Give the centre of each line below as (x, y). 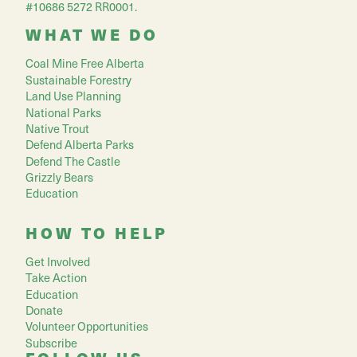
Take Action (56, 278)
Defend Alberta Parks (80, 145)
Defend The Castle (73, 161)
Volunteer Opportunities (87, 326)
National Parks (63, 112)
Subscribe (51, 342)
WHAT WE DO (92, 35)
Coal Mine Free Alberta (85, 63)
